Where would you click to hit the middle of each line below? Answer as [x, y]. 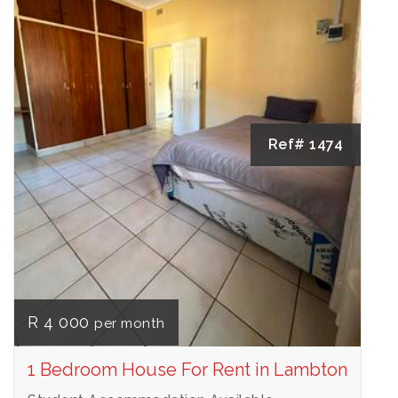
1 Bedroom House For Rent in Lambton [187, 369]
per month [130, 323]
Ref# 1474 [305, 144]
